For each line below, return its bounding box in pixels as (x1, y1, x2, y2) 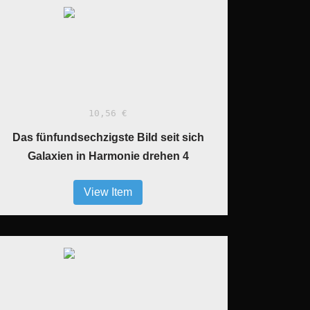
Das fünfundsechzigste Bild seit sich (12, 131, 204, 143)
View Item (84, 186, 132, 198)
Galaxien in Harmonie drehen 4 (27, 150, 189, 162)
